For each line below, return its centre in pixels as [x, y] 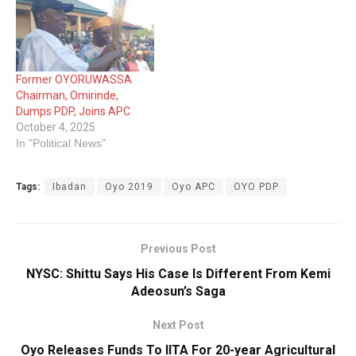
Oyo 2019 [129, 186]
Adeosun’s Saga [178, 291]
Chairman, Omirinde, [67, 95]
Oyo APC [193, 186]
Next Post [178, 325]
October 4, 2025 [56, 127]
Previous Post [178, 248]
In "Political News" [61, 143]
